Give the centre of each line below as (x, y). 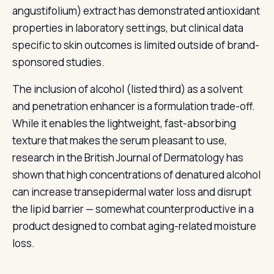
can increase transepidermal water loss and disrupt (132, 192)
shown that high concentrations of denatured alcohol (136, 175)
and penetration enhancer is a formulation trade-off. (134, 106)
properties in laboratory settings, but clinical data (128, 28)
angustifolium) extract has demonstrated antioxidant (136, 11)
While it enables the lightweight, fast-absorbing (124, 123)
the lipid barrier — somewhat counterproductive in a (133, 209)
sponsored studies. (58, 62)
